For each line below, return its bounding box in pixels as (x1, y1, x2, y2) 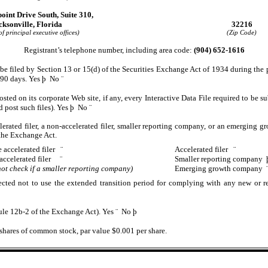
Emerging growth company (174, 163, 266, 173)
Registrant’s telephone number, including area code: (23, 45, 194, 54)
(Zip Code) (227, 29, 257, 36)
